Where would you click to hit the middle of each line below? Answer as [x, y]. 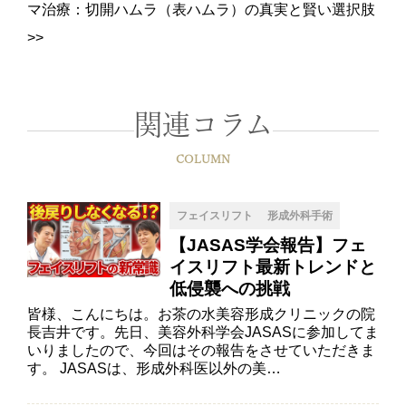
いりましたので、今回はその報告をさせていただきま [201, 351]
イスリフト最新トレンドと [273, 267]
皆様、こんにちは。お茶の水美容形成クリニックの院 [201, 314]
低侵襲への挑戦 [230, 289]
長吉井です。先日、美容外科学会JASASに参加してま [203, 333]
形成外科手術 [300, 216]
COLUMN [203, 159]
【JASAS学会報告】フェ [268, 246]
